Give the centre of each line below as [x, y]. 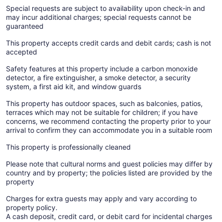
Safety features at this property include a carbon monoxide [102, 69]
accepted [22, 52]
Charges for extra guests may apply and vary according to [101, 199]
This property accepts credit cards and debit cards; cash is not [109, 43]
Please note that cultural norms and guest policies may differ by [109, 164]
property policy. [32, 208]
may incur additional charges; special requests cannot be [99, 17]
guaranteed [25, 26]
